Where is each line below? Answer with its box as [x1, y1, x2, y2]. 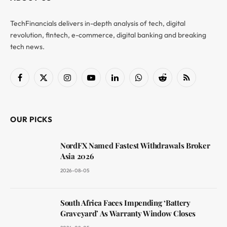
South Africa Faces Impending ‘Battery [60, 197, 191, 208]
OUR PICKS [10, 114, 53, 124]
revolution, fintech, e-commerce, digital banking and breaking [10, 30, 206, 40]
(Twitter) [43, 88, 69, 97]
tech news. [10, 42, 45, 51]
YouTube [90, 77, 118, 87]
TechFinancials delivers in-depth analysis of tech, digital [10, 18, 185, 28]
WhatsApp [138, 77, 172, 87]
